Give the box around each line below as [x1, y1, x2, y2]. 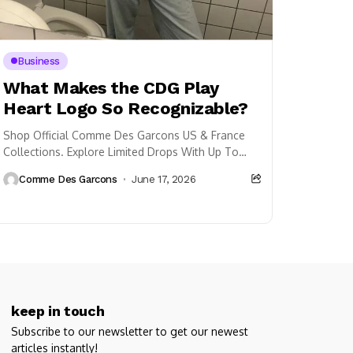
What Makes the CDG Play [3, 77, 219, 98]
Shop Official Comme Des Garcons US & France [3, 128, 246, 142]
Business [17, 54, 60, 67]
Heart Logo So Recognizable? [3, 98, 248, 118]
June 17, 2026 [132, 173, 196, 186]
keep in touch [11, 302, 105, 319]
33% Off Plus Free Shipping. [3, 161, 145, 175]
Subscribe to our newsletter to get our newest [11, 324, 248, 338]
